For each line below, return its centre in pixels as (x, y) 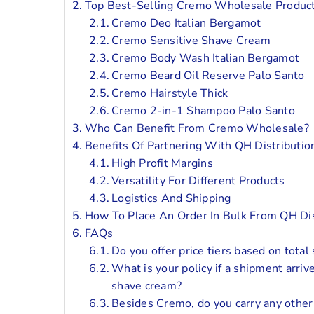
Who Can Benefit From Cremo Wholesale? (197, 128)
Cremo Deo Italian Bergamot (186, 23)
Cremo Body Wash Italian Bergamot (206, 58)
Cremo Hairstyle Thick (170, 93)
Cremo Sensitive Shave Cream (191, 40)
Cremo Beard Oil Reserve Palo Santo (208, 75)
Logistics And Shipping (171, 198)
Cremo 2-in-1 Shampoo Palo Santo (203, 110)
